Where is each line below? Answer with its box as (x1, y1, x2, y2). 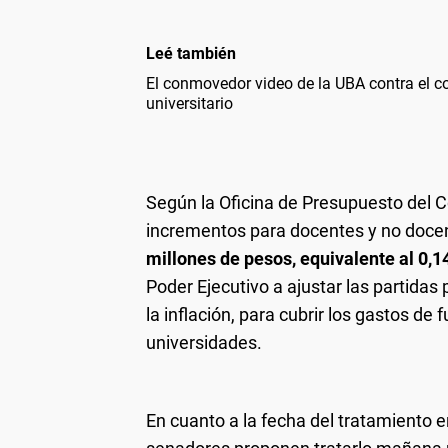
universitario (146, 93, 233, 113)
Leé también (146, 43, 236, 63)
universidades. (146, 331, 262, 353)
